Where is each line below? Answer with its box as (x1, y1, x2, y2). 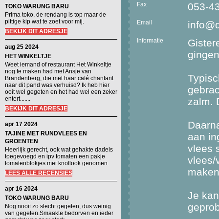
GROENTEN (5, 138, 38, 145)
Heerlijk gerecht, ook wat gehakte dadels (5, 146, 113, 153)
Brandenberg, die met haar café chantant (5, 75, 113, 82)
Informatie (137, 37, 163, 44)
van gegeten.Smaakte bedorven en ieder (5, 210, 113, 217)
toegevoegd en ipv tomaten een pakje (5, 153, 105, 160)
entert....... (5, 95, 30, 102)
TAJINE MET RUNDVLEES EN (5, 130, 87, 137)
